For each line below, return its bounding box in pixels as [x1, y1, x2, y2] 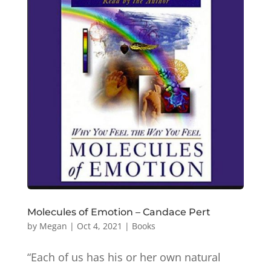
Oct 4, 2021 [76, 220, 122, 232]
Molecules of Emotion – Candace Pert [27, 206, 211, 218]
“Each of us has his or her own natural [27, 249, 221, 264]
